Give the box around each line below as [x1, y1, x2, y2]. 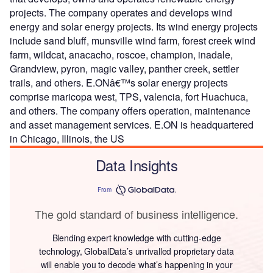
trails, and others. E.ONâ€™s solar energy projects [10, 75, 228, 90]
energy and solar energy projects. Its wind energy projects [10, 19, 258, 34]
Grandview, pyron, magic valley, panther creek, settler [10, 61, 239, 76]
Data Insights [95, 154, 178, 175]
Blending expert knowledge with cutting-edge [52, 231, 221, 244]
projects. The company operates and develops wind [10, 5, 232, 19]
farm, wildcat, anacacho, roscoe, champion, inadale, [10, 47, 233, 62]
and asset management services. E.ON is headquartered [10, 117, 253, 132]
